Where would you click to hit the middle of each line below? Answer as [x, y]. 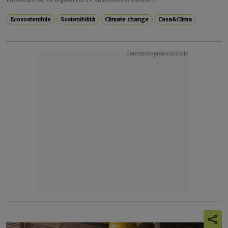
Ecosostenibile [31, 19]
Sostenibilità [78, 19]
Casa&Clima [175, 19]
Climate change [127, 19]
